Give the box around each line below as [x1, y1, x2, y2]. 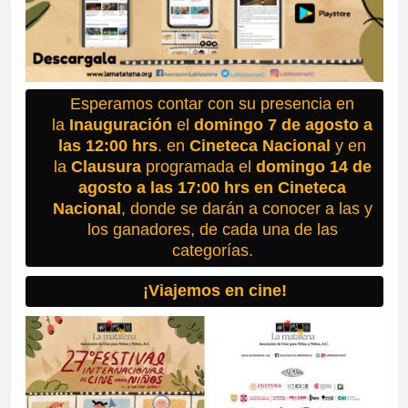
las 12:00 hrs [58, 137, 158, 156]
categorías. [171, 241, 253, 260]
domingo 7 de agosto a [194, 116, 373, 135]
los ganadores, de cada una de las [87, 220, 338, 240]
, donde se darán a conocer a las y [120, 199, 372, 219]
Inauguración [69, 116, 173, 135]
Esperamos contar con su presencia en [70, 95, 355, 114]
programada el [145, 158, 256, 177]
